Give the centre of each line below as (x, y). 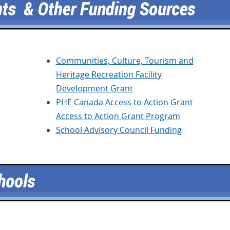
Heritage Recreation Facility (109, 75)
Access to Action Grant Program (118, 116)
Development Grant (94, 89)
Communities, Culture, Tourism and (124, 61)
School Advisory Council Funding (119, 130)
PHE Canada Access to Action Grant (124, 102)
